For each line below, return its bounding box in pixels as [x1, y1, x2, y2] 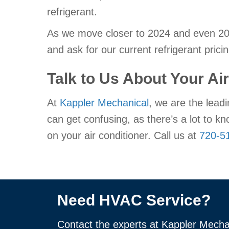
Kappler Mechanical [60, 97, 149, 109]
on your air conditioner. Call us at [47, 130, 199, 142]
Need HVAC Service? [57, 192, 211, 209]
